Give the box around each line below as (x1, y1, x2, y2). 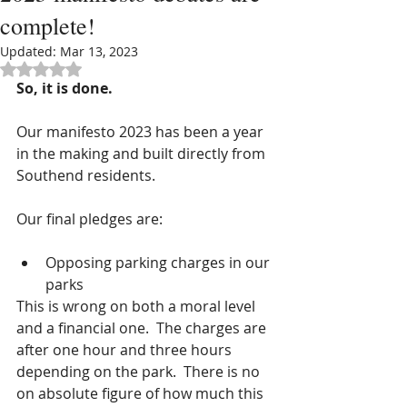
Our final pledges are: (16, 209, 163, 229)
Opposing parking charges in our (45, 253, 273, 273)
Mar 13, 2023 (60, 43, 138, 60)
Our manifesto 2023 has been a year (16, 122, 267, 142)
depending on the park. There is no (16, 362, 263, 382)
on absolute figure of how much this (16, 383, 267, 403)
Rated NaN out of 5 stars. (40, 59, 194, 76)
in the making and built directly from (16, 144, 269, 164)
